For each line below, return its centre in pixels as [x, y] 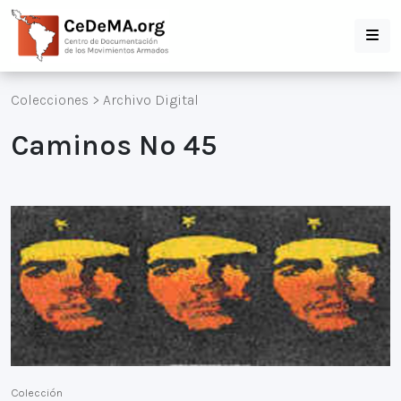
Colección [37, 392]
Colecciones [50, 100]
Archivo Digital [151, 100]
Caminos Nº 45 [114, 145]
